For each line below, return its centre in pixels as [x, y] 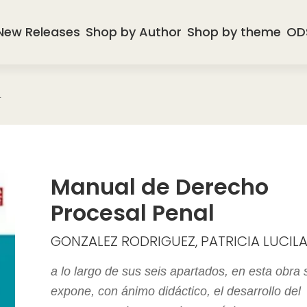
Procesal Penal [133, 213]
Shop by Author [134, 32]
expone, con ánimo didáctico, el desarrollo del [176, 291]
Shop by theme [234, 32]
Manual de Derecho [160, 187]
